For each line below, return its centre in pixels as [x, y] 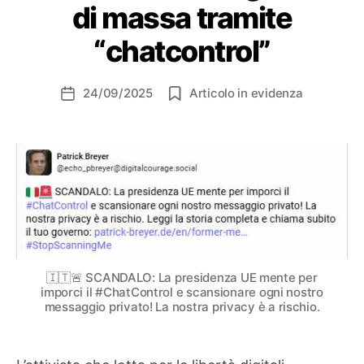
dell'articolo [100, 112]
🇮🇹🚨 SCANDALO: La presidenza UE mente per [182, 278]
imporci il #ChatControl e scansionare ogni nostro [182, 292]
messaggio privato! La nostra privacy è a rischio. [182, 307]
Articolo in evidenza [246, 93]
